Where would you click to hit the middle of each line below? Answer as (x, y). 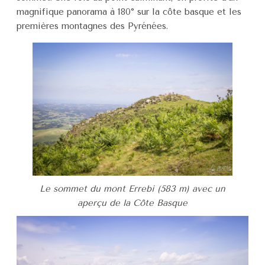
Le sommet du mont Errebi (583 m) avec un (132, 189)
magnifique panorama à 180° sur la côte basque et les (129, 12)
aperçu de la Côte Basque (132, 203)
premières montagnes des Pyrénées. (92, 26)
